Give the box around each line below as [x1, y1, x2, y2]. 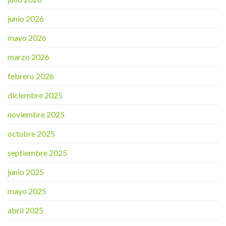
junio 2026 [8, 13, 44, 23]
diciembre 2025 [8, 90, 63, 100]
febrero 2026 [8, 71, 54, 81]
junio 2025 [8, 166, 44, 177]
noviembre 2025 [8, 109, 65, 119]
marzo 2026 [8, 51, 49, 62]
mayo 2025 [8, 186, 46, 196]
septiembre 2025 [8, 147, 67, 157]
